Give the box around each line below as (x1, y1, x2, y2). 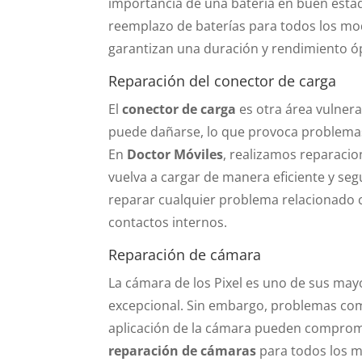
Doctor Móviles (127, 145, 224, 163)
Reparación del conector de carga (108, 70, 337, 90)
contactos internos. (108, 213, 228, 231)
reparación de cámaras (108, 341, 257, 360)
